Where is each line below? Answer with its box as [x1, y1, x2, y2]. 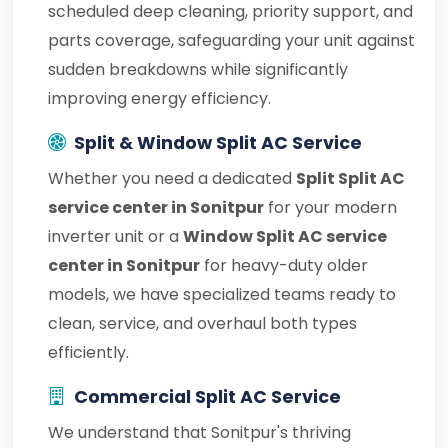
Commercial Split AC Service [74, 385, 341, 409]
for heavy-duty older [200, 254, 368, 277]
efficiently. [48, 341, 129, 364]
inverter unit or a [48, 225, 183, 248]
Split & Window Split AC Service [74, 131, 362, 155]
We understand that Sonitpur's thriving [48, 421, 351, 444]
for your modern [264, 196, 397, 219]
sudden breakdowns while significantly [48, 58, 348, 81]
